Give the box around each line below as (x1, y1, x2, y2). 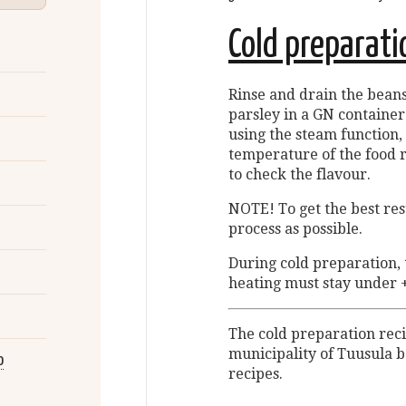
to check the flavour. (228, 166, 371, 183)
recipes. (228, 365, 283, 382)
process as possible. (228, 220, 362, 237)
